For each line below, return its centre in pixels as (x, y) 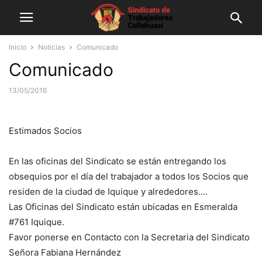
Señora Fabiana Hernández (65, 252)
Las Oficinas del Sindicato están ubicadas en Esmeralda (123, 207)
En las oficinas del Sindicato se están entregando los (118, 161)
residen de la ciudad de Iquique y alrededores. (105, 192)
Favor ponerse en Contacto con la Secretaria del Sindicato (130, 237)
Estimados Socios (45, 131)
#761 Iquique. (37, 222)
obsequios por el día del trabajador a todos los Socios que (129, 176)
